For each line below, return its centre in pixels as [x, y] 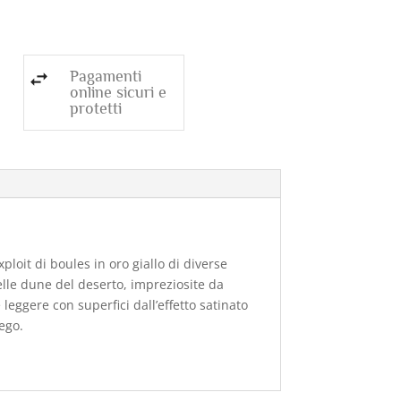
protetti [95, 108]
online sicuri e [118, 92]
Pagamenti [105, 76]
